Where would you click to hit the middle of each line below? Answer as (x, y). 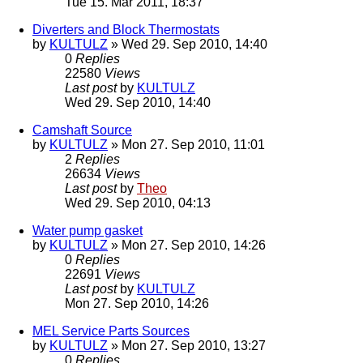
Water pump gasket (88, 231)
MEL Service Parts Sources (111, 331)
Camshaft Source (82, 130)
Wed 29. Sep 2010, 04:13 (138, 203)
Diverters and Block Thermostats (126, 30)
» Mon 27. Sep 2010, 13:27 (187, 346)
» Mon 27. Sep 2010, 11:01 (186, 145)
